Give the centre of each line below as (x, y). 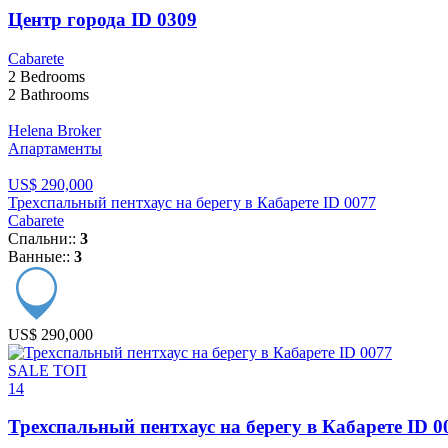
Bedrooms (50, 76)
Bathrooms (52, 94)
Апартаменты (55, 148)
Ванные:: (41, 256)
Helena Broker (54, 130)
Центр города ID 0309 (102, 19)
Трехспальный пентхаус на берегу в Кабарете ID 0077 (192, 202)
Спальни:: (44, 238)
